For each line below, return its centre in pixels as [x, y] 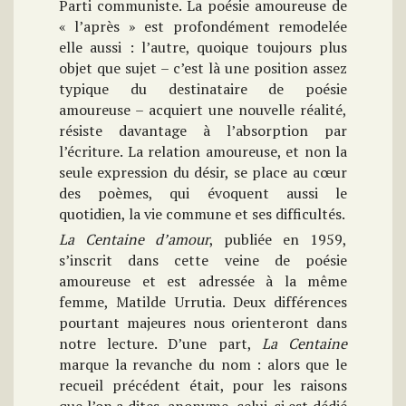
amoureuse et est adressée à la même [203, 281]
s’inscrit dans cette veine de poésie [203, 261]
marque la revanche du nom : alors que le [203, 365]
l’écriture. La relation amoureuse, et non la [203, 152]
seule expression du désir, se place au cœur [203, 173]
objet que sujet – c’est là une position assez [203, 68]
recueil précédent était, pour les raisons [203, 386]
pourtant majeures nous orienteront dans [203, 323]
